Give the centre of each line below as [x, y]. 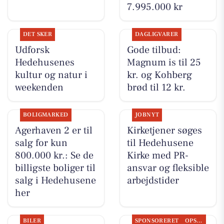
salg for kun [41, 143]
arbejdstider [153, 181]
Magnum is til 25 [164, 63]
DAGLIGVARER [156, 34]
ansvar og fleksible [168, 168]
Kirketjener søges [164, 131]
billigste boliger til [55, 168]
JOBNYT [147, 115]
